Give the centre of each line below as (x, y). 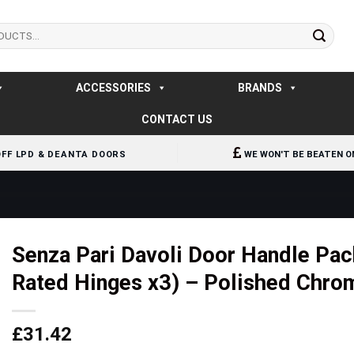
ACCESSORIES (113, 88)
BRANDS (260, 88)
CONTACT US (177, 119)
